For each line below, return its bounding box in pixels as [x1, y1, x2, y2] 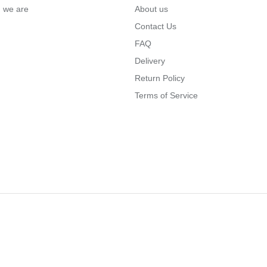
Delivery [135, 55, 165, 66]
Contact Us [135, 21, 176, 31]
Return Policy [135, 73, 185, 83]
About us [135, 4, 168, 14]
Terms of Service [135, 90, 198, 100]
